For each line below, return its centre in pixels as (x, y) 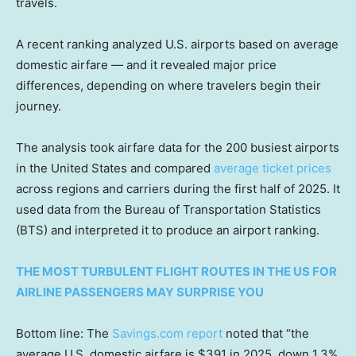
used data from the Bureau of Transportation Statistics (168, 209)
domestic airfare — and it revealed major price (146, 64)
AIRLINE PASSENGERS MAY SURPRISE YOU (140, 292)
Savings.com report (167, 333)
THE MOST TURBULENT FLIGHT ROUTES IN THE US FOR (176, 271)
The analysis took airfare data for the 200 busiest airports (178, 147)
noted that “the (266, 333)
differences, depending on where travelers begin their (168, 85)
